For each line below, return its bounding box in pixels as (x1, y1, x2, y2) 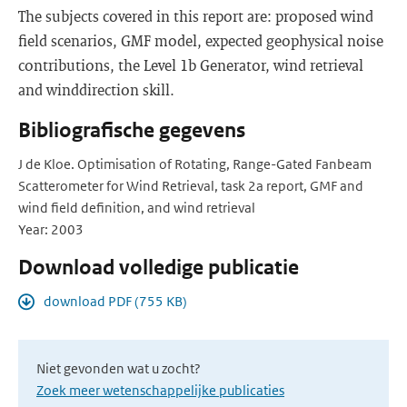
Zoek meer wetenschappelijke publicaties (36, 382, 284, 399)
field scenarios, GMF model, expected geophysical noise (18, 31, 383, 50)
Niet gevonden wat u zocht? (36, 360, 201, 377)
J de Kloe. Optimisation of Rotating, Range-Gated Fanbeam (18, 155, 372, 173)
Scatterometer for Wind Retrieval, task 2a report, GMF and (18, 177, 363, 194)
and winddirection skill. (18, 80, 174, 99)
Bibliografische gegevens (18, 118, 245, 143)
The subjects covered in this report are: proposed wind (18, 6, 373, 25)
